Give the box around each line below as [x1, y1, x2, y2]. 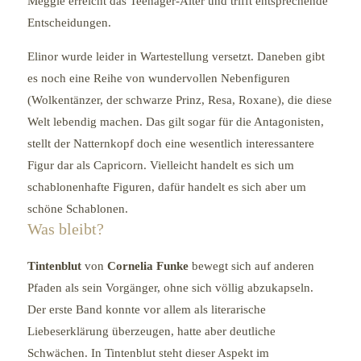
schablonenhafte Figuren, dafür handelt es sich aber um [27, 180, 306, 193]
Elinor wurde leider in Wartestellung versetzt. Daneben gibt [27, 49, 325, 63]
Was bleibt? [27, 219, 104, 238]
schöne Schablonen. [27, 201, 128, 215]
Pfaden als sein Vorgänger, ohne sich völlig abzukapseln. [27, 280, 313, 294]
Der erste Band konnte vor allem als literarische [27, 302, 266, 316]
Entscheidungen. [27, 15, 111, 29]
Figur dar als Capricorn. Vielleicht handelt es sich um [27, 158, 294, 172]
